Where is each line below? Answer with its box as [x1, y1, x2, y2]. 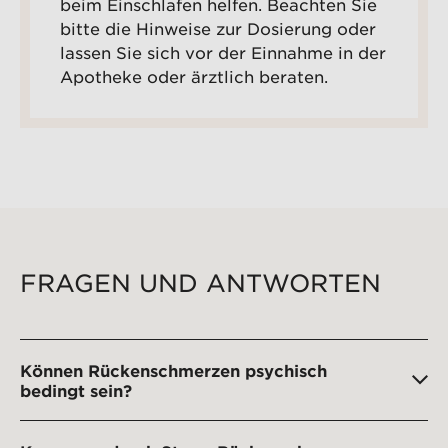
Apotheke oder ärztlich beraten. [60, 66, 328, 87]
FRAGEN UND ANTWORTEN [20, 269, 381, 298]
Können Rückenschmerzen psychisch [20, 360, 327, 381]
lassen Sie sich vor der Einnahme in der [60, 42, 386, 63]
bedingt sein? [20, 380, 132, 401]
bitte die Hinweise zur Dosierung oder [60, 18, 376, 39]
